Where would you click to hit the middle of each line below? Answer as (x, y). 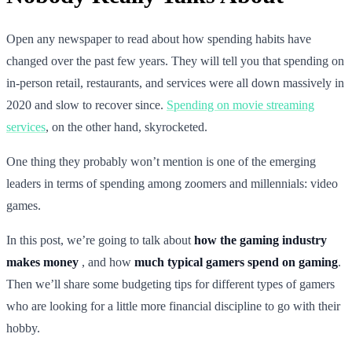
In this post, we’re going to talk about (100, 240)
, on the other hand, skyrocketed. (126, 126)
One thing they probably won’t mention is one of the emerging (161, 161)
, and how (106, 262)
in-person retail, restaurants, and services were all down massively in (175, 82)
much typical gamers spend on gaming (236, 262)
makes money (42, 262)
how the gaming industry (260, 240)
